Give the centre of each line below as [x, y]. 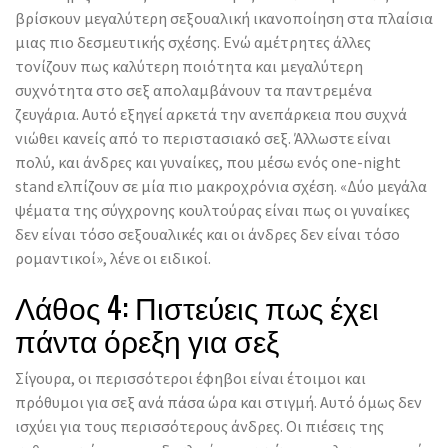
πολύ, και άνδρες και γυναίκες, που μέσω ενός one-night [208, 161]
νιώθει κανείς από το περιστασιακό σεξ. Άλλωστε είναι [203, 137]
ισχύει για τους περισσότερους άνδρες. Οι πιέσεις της [199, 425]
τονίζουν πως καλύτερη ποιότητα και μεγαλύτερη [189, 65]
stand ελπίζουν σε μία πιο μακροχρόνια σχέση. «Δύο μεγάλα [221, 185]
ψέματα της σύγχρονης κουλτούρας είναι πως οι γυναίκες [212, 209]
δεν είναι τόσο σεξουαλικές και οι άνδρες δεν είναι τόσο [207, 233]
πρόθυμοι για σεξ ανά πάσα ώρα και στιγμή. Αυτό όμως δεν [218, 401]
